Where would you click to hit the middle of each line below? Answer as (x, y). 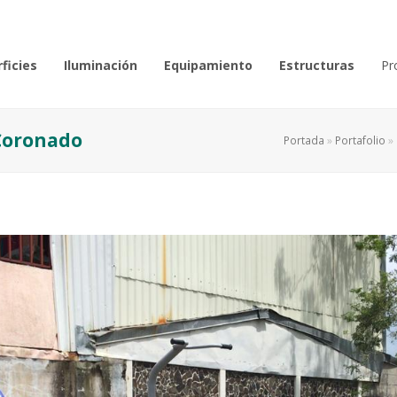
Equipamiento (208, 65)
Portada (304, 140)
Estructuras (317, 65)
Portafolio (360, 140)
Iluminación (101, 65)
